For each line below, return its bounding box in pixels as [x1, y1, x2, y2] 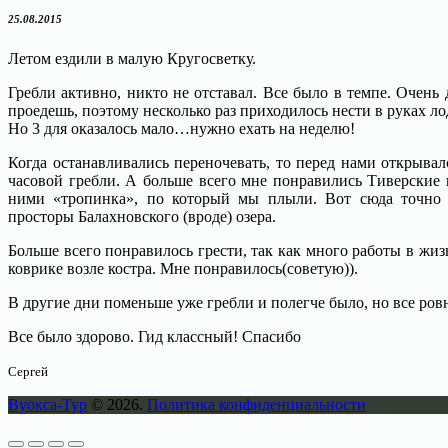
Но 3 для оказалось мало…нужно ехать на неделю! [8, 119, 355, 137]
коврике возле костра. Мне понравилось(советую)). [8, 259, 358, 277]
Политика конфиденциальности [147, 395, 366, 413]
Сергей [8, 363, 48, 379]
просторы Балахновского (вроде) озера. [8, 207, 276, 225]
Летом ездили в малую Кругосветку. [8, 49, 256, 67]
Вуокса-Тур [8, 395, 87, 413]
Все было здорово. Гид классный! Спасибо [8, 327, 301, 345]
